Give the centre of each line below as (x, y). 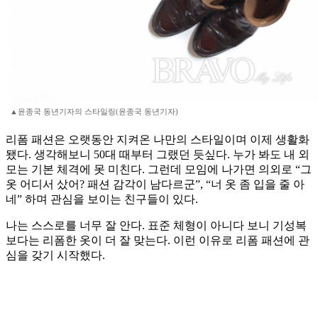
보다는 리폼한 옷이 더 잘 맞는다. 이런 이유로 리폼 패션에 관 (158, 241)
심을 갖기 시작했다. (55, 256)
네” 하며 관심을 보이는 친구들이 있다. (102, 199)
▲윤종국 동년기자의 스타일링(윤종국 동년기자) (94, 112)
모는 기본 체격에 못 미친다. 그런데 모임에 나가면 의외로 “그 (159, 170)
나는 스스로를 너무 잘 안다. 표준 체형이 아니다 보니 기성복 (156, 226)
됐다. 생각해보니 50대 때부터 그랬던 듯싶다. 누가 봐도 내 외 (158, 155)
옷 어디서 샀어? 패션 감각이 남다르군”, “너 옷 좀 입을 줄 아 (155, 185)
